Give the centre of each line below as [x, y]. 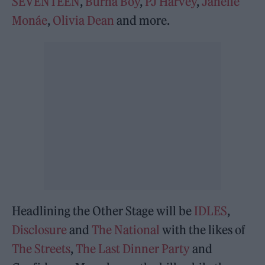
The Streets [41, 249]
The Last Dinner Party [133, 249]
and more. [142, 21]
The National [126, 230]
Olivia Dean [84, 21]
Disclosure [40, 230]
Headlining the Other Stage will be [103, 211]
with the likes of [203, 230]
